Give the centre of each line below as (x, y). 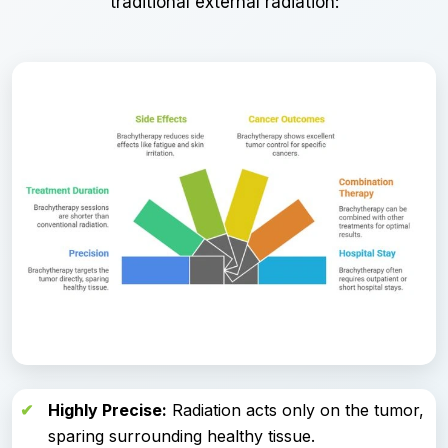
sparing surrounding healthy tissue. (181, 436)
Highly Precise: (107, 410)
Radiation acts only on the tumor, (295, 410)
